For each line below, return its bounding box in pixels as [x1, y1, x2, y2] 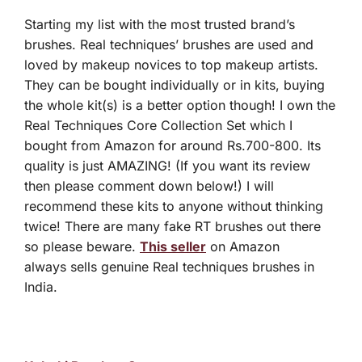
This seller [140, 238, 206, 255]
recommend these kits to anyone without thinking [24, 198, 323, 215]
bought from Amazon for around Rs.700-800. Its [24, 137, 321, 154]
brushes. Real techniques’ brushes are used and [24, 36, 314, 53]
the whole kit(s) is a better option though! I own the [24, 97, 335, 114]
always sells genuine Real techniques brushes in [24, 259, 314, 276]
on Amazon [206, 238, 280, 255]
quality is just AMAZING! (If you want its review [24, 158, 310, 175]
